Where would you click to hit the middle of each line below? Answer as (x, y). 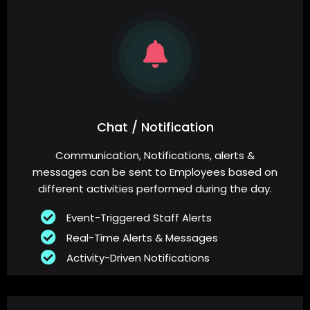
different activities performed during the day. (155, 189)
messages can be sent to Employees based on (155, 172)
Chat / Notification (155, 127)
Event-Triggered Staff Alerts (139, 218)
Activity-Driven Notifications (138, 258)
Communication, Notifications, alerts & (155, 156)
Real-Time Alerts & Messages (142, 238)
